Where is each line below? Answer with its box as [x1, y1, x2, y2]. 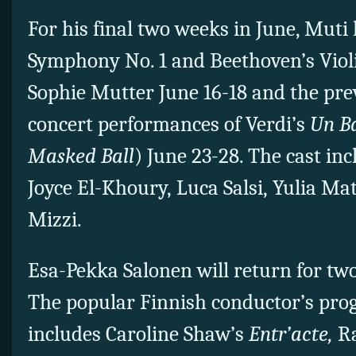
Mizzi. [28, 207, 82, 233]
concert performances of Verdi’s [28, 112, 310, 137]
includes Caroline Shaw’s [28, 322, 249, 347]
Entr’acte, [249, 322, 333, 347]
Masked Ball [28, 144, 134, 169]
